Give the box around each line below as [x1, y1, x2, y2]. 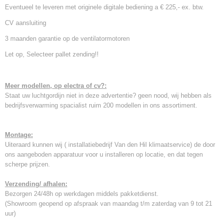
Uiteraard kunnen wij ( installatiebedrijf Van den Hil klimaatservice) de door [5, 141, 215, 148]
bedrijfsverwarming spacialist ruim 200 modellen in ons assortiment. [5, 102, 197, 109]
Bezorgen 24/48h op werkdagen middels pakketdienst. [5, 190, 159, 197]
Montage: [5, 131, 33, 138]
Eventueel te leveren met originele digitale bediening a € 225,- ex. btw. [5, 3, 204, 11]
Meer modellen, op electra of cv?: [5, 82, 107, 89]
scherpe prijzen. [5, 161, 50, 168]
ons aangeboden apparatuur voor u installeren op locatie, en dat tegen [5, 151, 203, 158]
